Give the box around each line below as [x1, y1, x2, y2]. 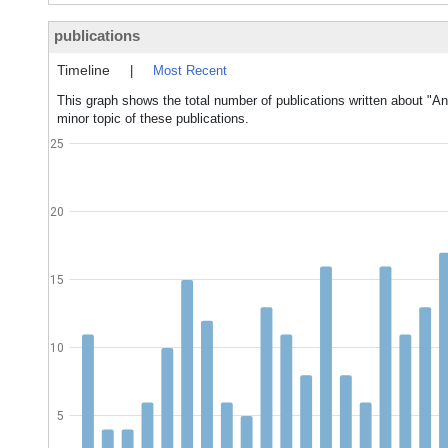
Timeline [57, 62, 110, 78]
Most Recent [153, 63, 227, 78]
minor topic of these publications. [57, 111, 249, 126]
